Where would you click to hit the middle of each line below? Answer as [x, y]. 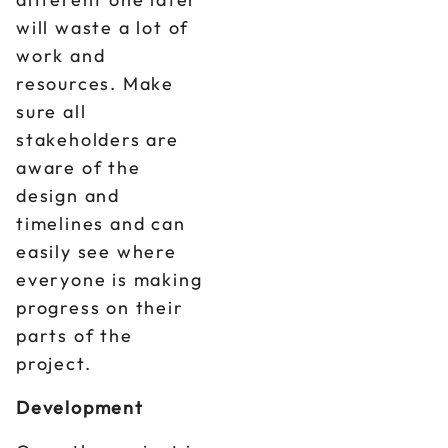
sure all [51, 111]
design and [68, 195]
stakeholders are [97, 139]
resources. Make [95, 83]
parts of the [74, 335]
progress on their [100, 307]
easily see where [96, 251]
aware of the [78, 167]
